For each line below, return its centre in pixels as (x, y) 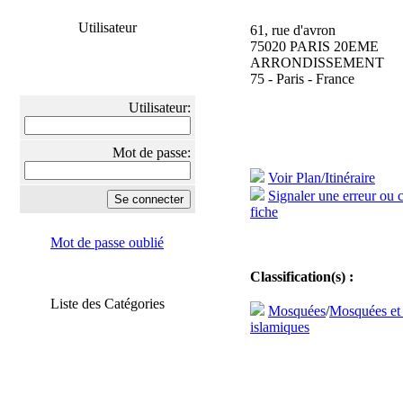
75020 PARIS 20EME (314, 46)
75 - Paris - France (302, 79)
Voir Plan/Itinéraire (322, 178)
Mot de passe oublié (107, 242)
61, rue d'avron (293, 30)
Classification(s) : (302, 277)
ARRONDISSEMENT (317, 63)
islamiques (280, 327)
